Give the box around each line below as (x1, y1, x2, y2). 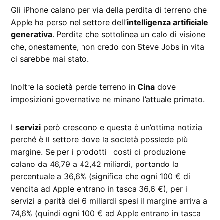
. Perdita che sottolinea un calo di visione (52, 29, 206, 39)
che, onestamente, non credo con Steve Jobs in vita (11, 41, 205, 52)
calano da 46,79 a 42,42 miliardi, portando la (11, 159, 179, 169)
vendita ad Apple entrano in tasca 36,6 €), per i (11, 183, 188, 193)
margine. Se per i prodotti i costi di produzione (11, 146, 186, 157)
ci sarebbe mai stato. (11, 54, 89, 64)
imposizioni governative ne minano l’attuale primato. (11, 94, 205, 104)
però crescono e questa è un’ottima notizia (41, 122, 203, 132)
